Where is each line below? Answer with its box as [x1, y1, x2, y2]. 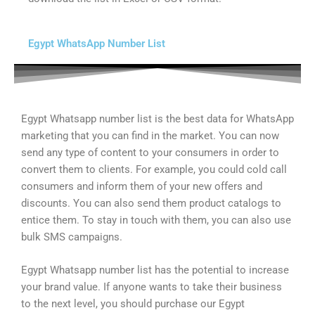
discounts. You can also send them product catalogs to [21, 196, 281, 210]
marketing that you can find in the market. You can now [21, 129, 279, 142]
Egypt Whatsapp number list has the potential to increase [21, 264, 289, 277]
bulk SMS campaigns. [21, 230, 122, 243]
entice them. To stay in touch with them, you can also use [21, 213, 291, 226]
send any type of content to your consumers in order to [21, 146, 279, 159]
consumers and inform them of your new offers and [21, 179, 262, 193]
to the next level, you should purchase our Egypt [21, 297, 245, 311]
